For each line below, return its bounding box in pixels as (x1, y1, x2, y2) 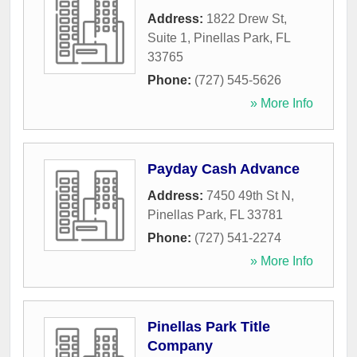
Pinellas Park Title (147, 319, 270, 335)
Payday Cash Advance (147, 161, 300, 178)
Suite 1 (147, 31, 187, 45)
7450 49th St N (206, 189, 291, 203)
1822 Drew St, (206, 12, 287, 26)
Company (147, 338, 213, 355)
